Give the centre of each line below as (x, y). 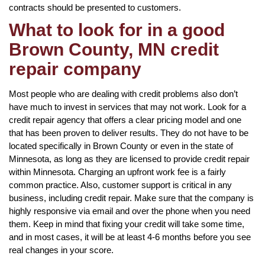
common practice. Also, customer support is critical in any (120, 185)
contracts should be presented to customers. (95, 7)
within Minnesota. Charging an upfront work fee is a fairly (117, 172)
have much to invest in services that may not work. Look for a (127, 106)
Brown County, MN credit (114, 49)
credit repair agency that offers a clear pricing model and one (125, 119)
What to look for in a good (117, 30)
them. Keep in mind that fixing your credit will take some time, (127, 224)
